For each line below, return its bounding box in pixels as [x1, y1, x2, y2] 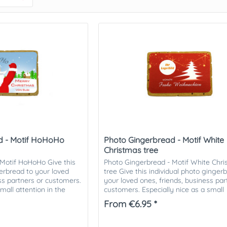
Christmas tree [104, 145, 159, 156]
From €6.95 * [104, 198, 158, 210]
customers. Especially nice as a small [104, 185, 224, 195]
